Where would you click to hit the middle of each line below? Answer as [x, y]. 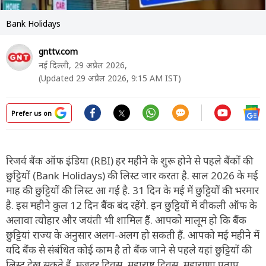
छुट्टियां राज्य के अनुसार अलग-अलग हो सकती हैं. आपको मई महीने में [133, 235]
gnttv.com [58, 51]
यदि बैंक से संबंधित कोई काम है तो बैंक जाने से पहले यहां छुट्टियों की [129, 249]
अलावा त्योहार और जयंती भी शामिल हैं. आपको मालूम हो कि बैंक [126, 220]
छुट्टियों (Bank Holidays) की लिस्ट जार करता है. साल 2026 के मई [132, 175]
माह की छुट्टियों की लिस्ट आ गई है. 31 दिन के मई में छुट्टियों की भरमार [132, 190]
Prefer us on [31, 113]
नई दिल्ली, [55, 65]
